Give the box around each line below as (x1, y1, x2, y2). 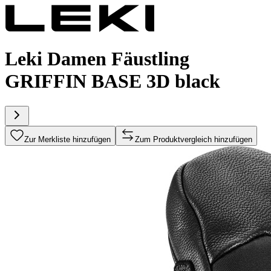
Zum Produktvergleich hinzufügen (135, 134, 252, 144)
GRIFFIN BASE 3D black (5, 70, 220, 93)
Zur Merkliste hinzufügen (24, 134, 111, 144)
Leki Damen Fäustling (5, 48, 189, 70)
